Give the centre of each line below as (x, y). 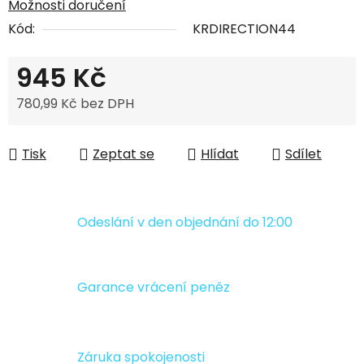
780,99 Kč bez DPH (75, 104)
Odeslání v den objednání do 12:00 (185, 222)
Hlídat (220, 154)
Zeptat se (123, 154)
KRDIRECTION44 (244, 29)
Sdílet (303, 154)
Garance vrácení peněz (154, 288)
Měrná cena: (55, 129)
